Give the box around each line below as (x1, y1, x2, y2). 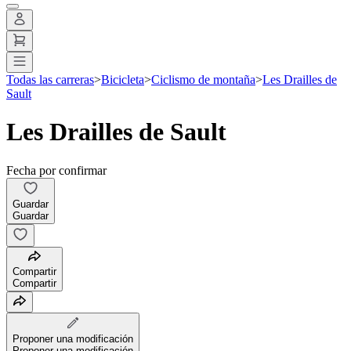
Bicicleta (101, 72, 144, 86)
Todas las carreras (6, 72, 94, 86)
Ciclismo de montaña (151, 72, 255, 86)
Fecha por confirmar (6, 163, 107, 177)
